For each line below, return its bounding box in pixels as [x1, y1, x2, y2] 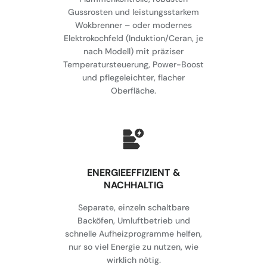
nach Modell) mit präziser [83, 46, 184, 57]
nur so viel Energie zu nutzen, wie [69, 241, 198, 253]
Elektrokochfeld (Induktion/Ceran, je [64, 33, 203, 44]
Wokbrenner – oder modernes [75, 20, 192, 31]
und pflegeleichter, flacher [82, 72, 185, 83]
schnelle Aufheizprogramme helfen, [65, 228, 202, 240]
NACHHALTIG [104, 179, 163, 192]
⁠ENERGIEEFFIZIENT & [86, 166, 181, 179]
